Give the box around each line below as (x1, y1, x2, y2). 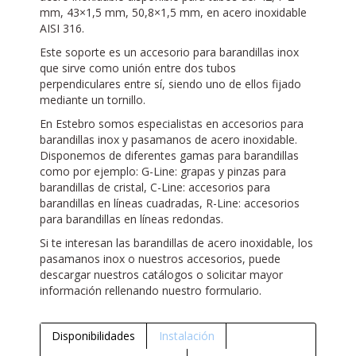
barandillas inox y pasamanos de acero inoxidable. (40, 132, 297, 148)
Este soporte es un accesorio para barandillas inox (40, 44, 299, 60)
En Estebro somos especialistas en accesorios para (40, 116, 304, 132)
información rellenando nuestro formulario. (40, 283, 261, 299)
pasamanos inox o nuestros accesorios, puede (40, 251, 281, 267)
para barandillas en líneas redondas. (40, 211, 223, 227)
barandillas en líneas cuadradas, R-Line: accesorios (40, 195, 300, 211)
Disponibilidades (52, 328, 135, 344)
